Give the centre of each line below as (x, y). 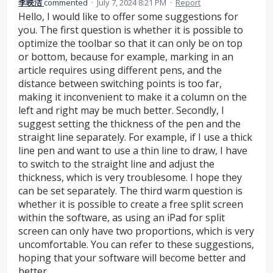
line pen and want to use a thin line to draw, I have (133, 151)
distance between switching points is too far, (120, 84)
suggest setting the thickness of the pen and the (129, 124)
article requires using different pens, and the (120, 70)
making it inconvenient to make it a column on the (133, 97)
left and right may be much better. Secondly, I (121, 111)
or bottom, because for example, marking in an (126, 57)
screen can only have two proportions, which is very (136, 231)
